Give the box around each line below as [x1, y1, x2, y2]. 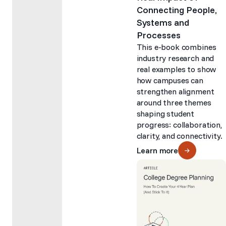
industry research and [136, 53, 214, 64]
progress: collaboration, [136, 120, 222, 130]
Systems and [136, 17, 189, 29]
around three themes [136, 97, 211, 108]
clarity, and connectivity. [136, 131, 222, 141]
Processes [136, 29, 181, 41]
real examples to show [136, 64, 216, 75]
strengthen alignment [136, 86, 214, 97]
